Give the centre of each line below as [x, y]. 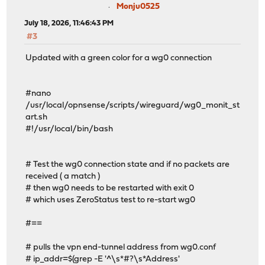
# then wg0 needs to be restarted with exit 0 [110, 189]
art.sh [37, 118]
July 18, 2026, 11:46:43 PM [69, 23]
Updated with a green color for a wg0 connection [119, 59]
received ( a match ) [63, 177]
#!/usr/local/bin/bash [70, 130]
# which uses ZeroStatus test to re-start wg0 [111, 201]
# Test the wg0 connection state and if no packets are [128, 165]
